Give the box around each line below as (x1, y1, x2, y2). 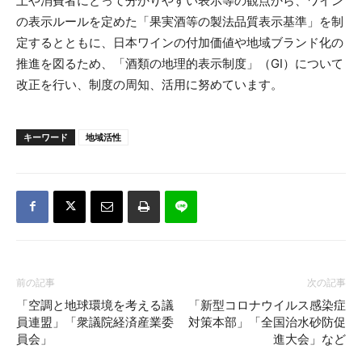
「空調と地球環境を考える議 (16, 297, 174, 313)
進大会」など (273, 331, 346, 347)
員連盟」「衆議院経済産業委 (16, 314, 174, 330)
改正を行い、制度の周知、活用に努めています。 (16, 76, 283, 92)
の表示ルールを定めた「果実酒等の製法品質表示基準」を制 (16, 13, 343, 29)
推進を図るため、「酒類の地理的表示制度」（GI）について (16, 55, 343, 71)
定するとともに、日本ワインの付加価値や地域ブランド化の (16, 34, 343, 50)
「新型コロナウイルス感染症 (188, 297, 346, 313)
